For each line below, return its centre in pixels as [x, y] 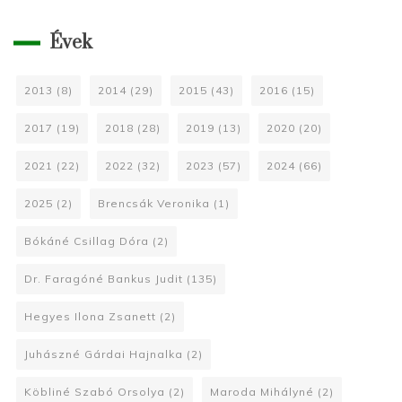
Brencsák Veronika [154, 203]
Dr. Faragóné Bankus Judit [104, 279]
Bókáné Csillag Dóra [87, 241]
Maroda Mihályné [262, 392]
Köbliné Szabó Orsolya [95, 392]
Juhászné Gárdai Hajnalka [104, 354]
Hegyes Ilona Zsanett [90, 316]
